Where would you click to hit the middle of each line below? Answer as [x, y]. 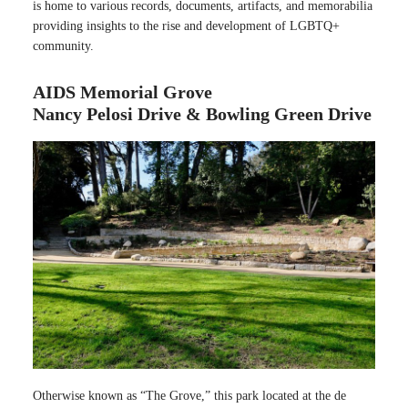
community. [63, 46]
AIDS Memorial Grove [122, 92]
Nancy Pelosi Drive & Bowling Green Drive [202, 113]
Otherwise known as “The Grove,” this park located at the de [189, 395]
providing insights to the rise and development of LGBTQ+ [186, 25]
